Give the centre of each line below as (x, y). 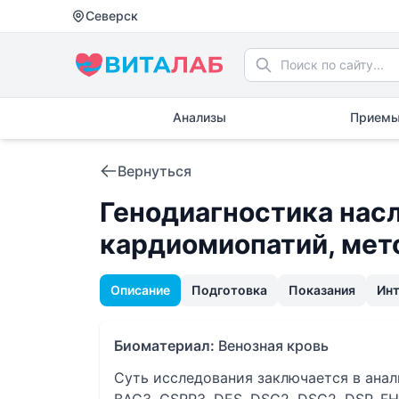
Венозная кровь (273, 346)
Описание (140, 290)
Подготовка (229, 290)
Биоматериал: (164, 346)
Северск (112, 16)
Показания (322, 290)
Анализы (199, 117)
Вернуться (155, 171)
